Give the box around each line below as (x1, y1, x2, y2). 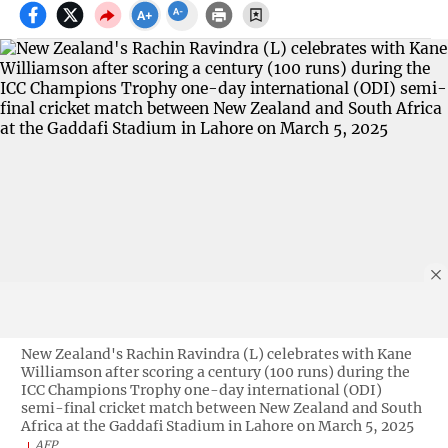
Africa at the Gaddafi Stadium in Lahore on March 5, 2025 (20, 416, 414, 435)
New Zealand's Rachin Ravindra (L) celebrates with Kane (20, 344, 412, 363)
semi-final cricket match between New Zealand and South (20, 398, 422, 417)
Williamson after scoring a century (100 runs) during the (20, 362, 410, 381)
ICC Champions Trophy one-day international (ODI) (20, 380, 382, 399)
